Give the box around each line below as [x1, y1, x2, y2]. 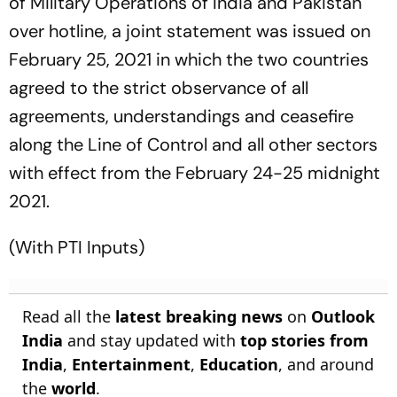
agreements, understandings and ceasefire [9, 105, 354, 128]
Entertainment [72, 354, 191, 375]
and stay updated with [63, 330, 240, 351]
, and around [278, 354, 374, 375]
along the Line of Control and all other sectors [9, 133, 378, 156]
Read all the [22, 306, 115, 327]
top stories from [240, 330, 369, 351]
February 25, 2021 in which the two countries [9, 48, 369, 71]
